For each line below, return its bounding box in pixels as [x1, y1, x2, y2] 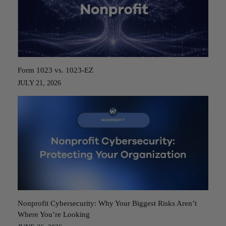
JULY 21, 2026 [18, 79, 61, 87]
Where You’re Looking [18, 210, 90, 218]
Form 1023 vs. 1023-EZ [18, 66, 93, 74]
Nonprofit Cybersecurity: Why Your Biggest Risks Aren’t [18, 199, 197, 207]
